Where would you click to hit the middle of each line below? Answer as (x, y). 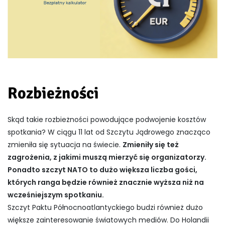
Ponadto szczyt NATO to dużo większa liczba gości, (102, 170)
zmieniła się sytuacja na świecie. (65, 145)
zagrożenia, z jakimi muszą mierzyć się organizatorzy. (107, 157)
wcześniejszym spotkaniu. (56, 195)
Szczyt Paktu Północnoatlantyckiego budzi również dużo (105, 208)
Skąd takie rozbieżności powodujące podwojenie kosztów (107, 120)
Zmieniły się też (151, 145)
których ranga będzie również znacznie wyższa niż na (106, 183)
